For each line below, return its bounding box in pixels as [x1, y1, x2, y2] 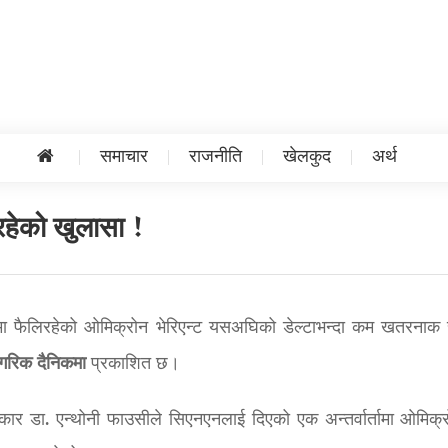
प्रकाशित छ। [86, 350, 180, 379]
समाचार [99, 143, 148, 172]
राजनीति [188, 143, 242, 172]
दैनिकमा [37, 349, 86, 380]
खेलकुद [282, 143, 331, 172]
